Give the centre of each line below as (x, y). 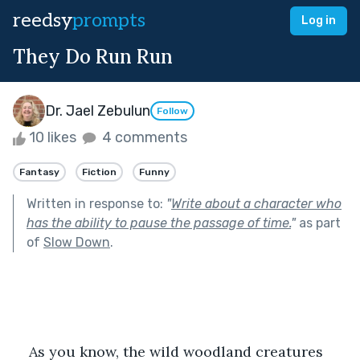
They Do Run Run (93, 57)
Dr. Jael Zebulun (98, 110)
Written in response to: (96, 203)
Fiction (99, 172)
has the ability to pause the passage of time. (159, 223)
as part (318, 223)
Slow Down (77, 242)
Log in (319, 20)
